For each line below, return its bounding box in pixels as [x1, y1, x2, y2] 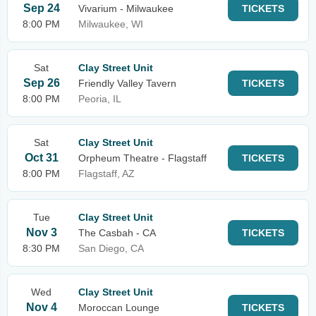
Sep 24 [23, 2, 60, 14]
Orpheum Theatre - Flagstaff [78, 152, 207, 164]
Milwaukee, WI [78, 18, 143, 30]
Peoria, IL [78, 93, 121, 104]
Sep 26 [23, 77, 60, 89]
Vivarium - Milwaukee [78, 3, 174, 14]
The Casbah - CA [78, 227, 156, 238]
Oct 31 [24, 152, 59, 164]
